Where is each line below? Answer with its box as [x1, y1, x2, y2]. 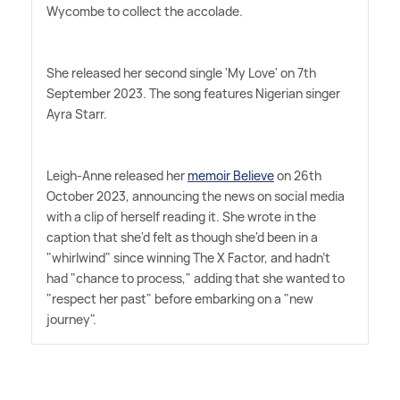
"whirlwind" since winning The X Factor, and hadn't [46, 248, 330, 266]
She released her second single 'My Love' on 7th [46, 63, 316, 81]
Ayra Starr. [46, 104, 107, 122]
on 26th [274, 166, 321, 184]
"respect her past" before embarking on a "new [46, 289, 313, 307]
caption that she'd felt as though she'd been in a [46, 228, 318, 246]
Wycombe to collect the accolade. [46, 2, 243, 20]
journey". [46, 310, 96, 328]
